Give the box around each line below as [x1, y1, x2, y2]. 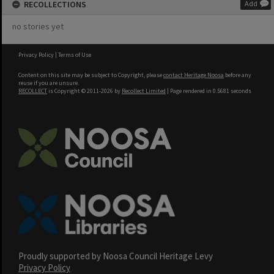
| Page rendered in [166, 87, 213, 95]
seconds [229, 87, 251, 95]
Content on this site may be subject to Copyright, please [18, 71, 163, 79]
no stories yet [12, 21, 64, 32]
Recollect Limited [122, 87, 166, 95]
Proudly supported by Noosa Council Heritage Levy [18, 250, 213, 262]
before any [224, 71, 251, 79]
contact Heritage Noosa [163, 71, 224, 79]
